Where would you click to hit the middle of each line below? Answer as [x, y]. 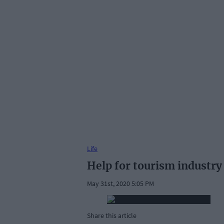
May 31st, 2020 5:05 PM [120, 184]
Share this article [112, 216]
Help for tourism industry [154, 166]
